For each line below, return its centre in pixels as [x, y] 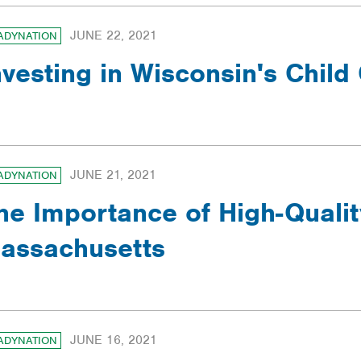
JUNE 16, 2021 [114, 340]
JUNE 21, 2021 [113, 174]
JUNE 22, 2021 [114, 35]
